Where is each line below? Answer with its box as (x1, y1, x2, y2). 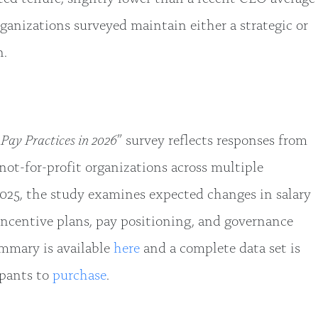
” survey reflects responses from (117, 128, 307, 148)
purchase (53, 263, 106, 283)
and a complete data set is (140, 236, 300, 256)
